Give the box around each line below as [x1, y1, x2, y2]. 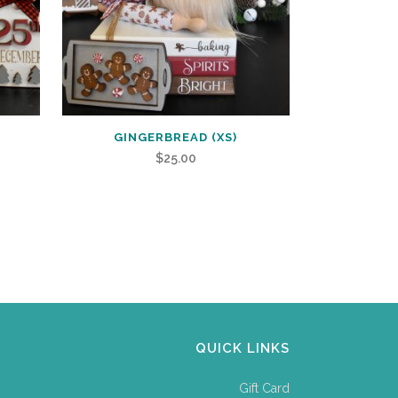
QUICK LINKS [195, 340, 290, 357]
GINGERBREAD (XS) [114, 131, 238, 145]
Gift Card [238, 381, 290, 396]
